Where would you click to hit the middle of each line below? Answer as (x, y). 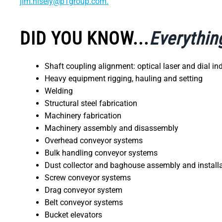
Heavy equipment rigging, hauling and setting (124, 78)
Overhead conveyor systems (94, 140)
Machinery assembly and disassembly (111, 128)
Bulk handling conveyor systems (101, 153)
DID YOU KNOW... (84, 38)
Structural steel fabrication (91, 103)
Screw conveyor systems (88, 177)
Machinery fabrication (83, 115)
